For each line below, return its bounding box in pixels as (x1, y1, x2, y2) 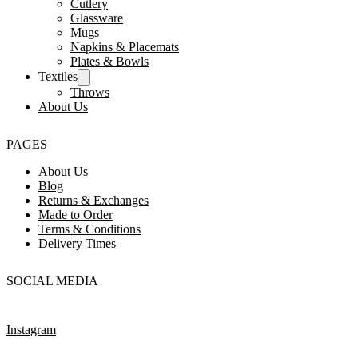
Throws (70, 85, 109, 99)
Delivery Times (38, 236, 116, 250)
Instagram (6, 323, 56, 337)
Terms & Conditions (38, 221, 141, 236)
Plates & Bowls (70, 54, 149, 68)
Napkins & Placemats (70, 39, 179, 54)
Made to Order (38, 207, 113, 221)
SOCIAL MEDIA (6, 274, 98, 288)
